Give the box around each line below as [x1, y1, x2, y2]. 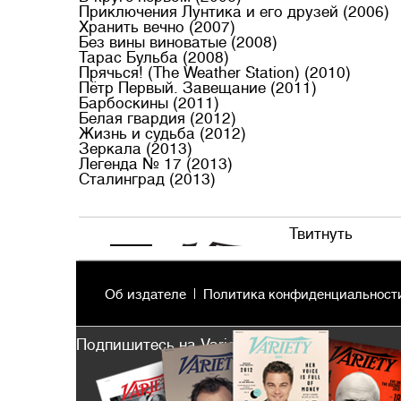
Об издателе [105, 286, 186, 303]
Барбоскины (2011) [79, 94, 219, 112]
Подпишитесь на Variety [76, 336, 248, 354]
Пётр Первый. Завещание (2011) [79, 79, 317, 97]
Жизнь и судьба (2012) [79, 124, 246, 142]
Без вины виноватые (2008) [79, 33, 277, 51]
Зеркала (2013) [79, 140, 192, 158]
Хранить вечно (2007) [79, 18, 235, 36]
